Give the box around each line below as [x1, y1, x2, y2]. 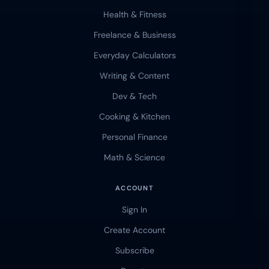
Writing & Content [100, 70, 169, 82]
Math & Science [104, 152, 165, 163]
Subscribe [115, 245, 154, 256]
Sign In [122, 204, 147, 216]
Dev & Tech [112, 91, 157, 102]
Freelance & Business [93, 29, 176, 41]
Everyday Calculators [93, 50, 176, 61]
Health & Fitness [103, 9, 166, 20]
